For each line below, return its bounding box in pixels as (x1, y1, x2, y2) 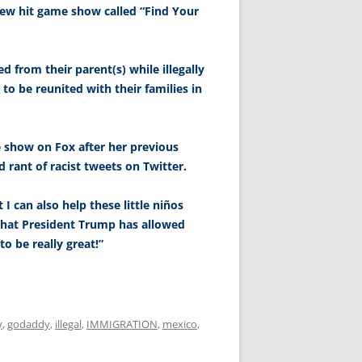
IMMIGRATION (86, 317, 158, 332)
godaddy (7, 317, 50, 332)
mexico (162, 317, 197, 332)
